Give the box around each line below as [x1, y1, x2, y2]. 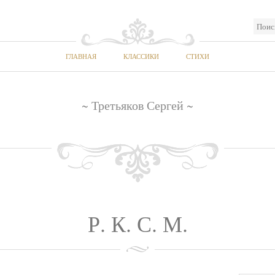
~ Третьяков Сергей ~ [82, 97, 193, 114]
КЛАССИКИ [123, 52, 159, 61]
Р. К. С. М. [87, 209, 188, 238]
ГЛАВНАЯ [66, 52, 96, 61]
